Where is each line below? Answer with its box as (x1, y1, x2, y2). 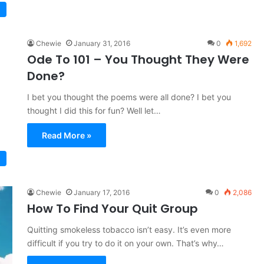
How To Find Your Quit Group (27, 200, 198, 217)
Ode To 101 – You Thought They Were (27, 51, 249, 68)
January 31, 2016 (73, 38, 130, 48)
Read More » (41, 130, 91, 140)
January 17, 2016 (73, 188, 130, 197)
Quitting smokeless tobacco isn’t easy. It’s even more (27, 225, 231, 235)
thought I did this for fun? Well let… (27, 105, 161, 115)
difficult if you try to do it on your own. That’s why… (27, 238, 224, 249)
